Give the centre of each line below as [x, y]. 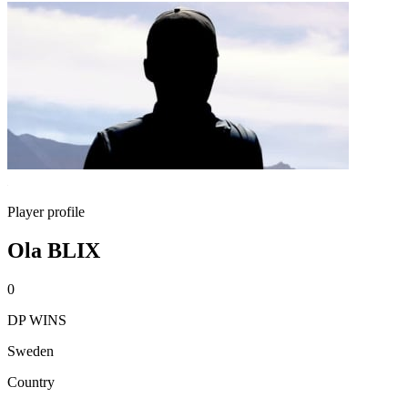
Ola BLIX [54, 250]
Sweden [31, 351]
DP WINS [37, 320]
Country [31, 382]
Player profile [46, 212]
